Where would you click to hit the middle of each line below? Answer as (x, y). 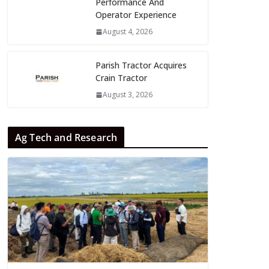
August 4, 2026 (128, 32)
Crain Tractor (121, 78)
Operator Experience (136, 15)
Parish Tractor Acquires (141, 65)
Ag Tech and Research (66, 138)
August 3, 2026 (128, 95)
